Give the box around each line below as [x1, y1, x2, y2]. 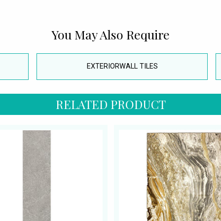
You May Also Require [51, 26, 170, 43]
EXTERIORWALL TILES [86, 62, 158, 71]
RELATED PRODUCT [55, 96, 166, 112]
